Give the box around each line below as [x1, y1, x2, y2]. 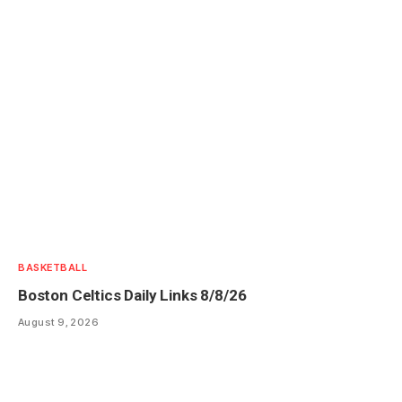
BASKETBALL [18, 260, 88, 274]
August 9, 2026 [18, 315, 100, 328]
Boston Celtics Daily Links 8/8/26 [18, 285, 247, 304]
